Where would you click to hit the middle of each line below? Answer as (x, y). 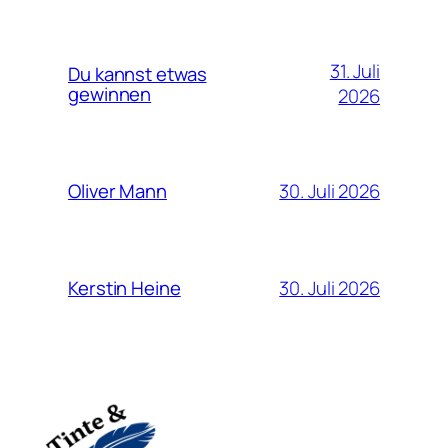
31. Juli (354, 71)
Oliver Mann (117, 191)
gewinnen (110, 94)
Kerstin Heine (124, 288)
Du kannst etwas (137, 74)
